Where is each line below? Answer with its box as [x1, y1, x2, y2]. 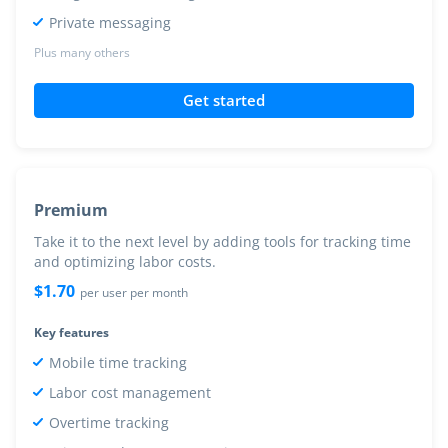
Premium [34, 198, 109, 221]
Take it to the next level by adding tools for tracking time [34, 231, 412, 251]
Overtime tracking [49, 412, 170, 432]
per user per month [80, 283, 189, 301]
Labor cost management [49, 382, 212, 402]
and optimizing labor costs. [34, 251, 217, 271]
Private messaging [49, 12, 172, 32]
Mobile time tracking [49, 352, 188, 372]
